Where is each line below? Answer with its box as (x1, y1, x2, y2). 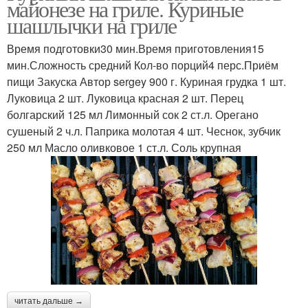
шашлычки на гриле (7, 10, 177, 40)
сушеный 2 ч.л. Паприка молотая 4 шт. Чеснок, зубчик (7, 123, 280, 139)
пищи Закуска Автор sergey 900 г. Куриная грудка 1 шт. (7, 74, 286, 89)
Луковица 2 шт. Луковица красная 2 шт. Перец (7, 90, 243, 106)
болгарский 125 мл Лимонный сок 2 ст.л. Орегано (7, 107, 258, 122)
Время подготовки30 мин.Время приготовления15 (7, 41, 264, 56)
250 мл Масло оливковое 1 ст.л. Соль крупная (7, 140, 241, 155)
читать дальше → (14, 296, 83, 307)
